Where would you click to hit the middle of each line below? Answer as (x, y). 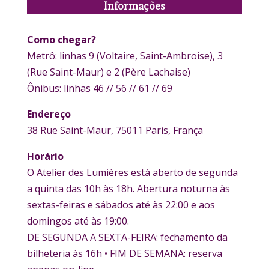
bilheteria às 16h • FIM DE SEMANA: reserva (124, 253)
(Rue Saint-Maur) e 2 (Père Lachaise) (108, 72)
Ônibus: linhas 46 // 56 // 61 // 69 (99, 88)
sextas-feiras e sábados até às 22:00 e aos (121, 204)
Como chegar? (61, 39)
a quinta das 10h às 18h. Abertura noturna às (128, 188)
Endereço (49, 114)
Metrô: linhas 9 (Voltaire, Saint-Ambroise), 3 (125, 56)
